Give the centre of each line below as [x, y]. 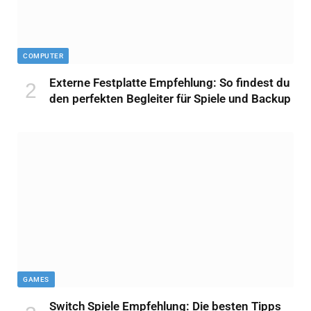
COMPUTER [43, 56]
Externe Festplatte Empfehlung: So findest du [169, 82]
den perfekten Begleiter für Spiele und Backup [170, 98]
